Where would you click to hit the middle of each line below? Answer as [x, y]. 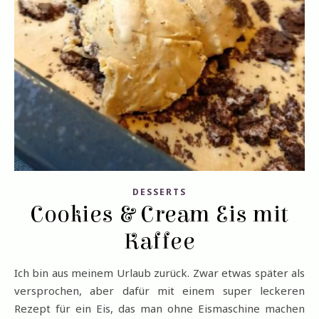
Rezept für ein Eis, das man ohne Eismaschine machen [159, 308]
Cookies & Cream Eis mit [159, 214]
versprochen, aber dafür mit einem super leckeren [159, 291]
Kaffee [159, 241]
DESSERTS [159, 192]
